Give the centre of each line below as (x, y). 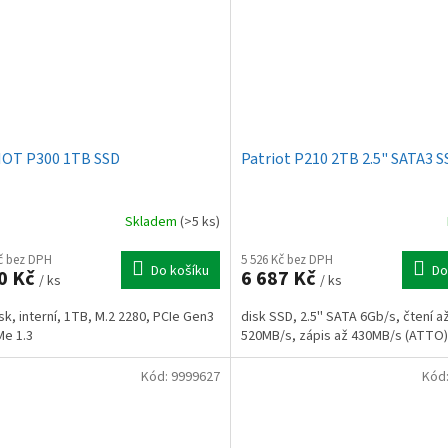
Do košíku (179, 271)
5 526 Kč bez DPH (286, 260)
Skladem (152, 221)
